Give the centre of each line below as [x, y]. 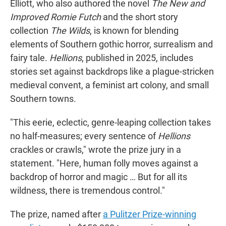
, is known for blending [134, 31]
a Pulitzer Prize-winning [150, 214]
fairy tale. [30, 58]
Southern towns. [43, 99]
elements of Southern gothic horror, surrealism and [111, 44]
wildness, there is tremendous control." [88, 191]
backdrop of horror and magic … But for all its [99, 177]
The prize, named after [56, 214]
